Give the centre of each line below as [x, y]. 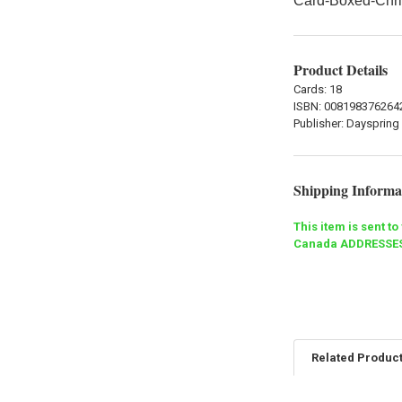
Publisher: [319, 123]
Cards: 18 [317, 89]
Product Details [340, 69]
